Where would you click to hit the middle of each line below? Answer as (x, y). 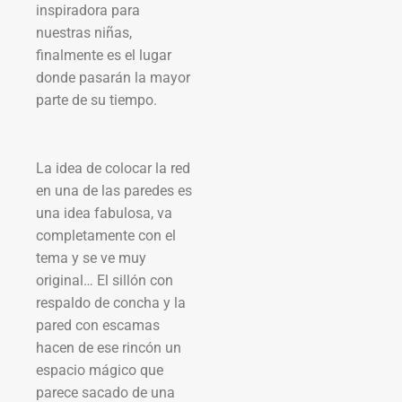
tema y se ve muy (91, 258)
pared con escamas (98, 325)
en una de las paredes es (114, 190)
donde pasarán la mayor (113, 77)
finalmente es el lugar (104, 55)
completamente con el (106, 235)
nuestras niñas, (84, 32)
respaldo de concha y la (111, 302)
